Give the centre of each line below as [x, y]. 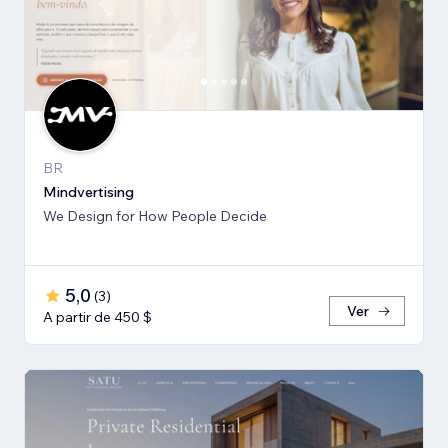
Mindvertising [88, 191]
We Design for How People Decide [155, 215]
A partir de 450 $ [97, 316]
